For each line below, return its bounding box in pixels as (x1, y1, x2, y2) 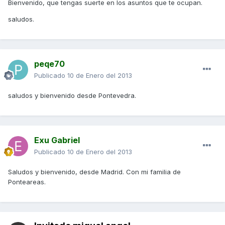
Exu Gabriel (34, 135, 80, 146)
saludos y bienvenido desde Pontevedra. (8, 91, 136, 100)
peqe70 (34, 59, 65, 69)
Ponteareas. (8, 178, 46, 186)
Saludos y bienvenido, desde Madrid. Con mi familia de (8, 168, 181, 176)
